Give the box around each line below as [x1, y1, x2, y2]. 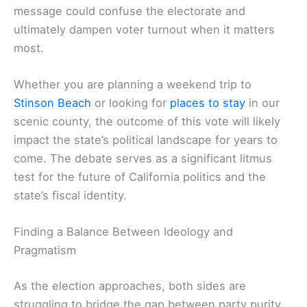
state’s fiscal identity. [14, 188, 127, 202]
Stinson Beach [14, 95, 91, 110]
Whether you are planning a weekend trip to [14, 77, 251, 91]
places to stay [170, 95, 245, 110]
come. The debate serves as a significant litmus [14, 151, 272, 165]
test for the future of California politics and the [14, 169, 266, 184]
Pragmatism [14, 243, 76, 258]
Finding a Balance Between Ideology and [14, 225, 233, 239]
